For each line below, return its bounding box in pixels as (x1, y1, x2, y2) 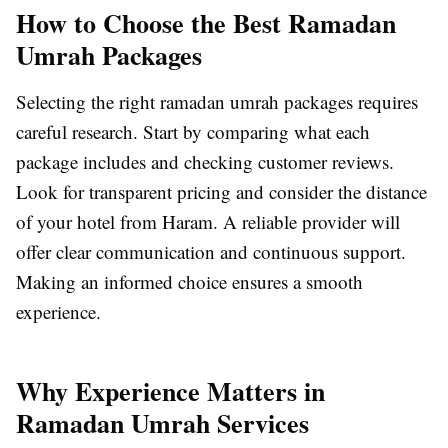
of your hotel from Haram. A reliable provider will (16, 209, 400, 235)
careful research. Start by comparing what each (16, 119, 370, 145)
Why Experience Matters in (16, 372, 325, 411)
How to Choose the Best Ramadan (16, 4, 396, 43)
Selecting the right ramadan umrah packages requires (16, 89, 418, 115)
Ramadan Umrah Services (16, 404, 309, 443)
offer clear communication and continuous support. (16, 239, 406, 265)
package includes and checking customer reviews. (16, 149, 394, 175)
